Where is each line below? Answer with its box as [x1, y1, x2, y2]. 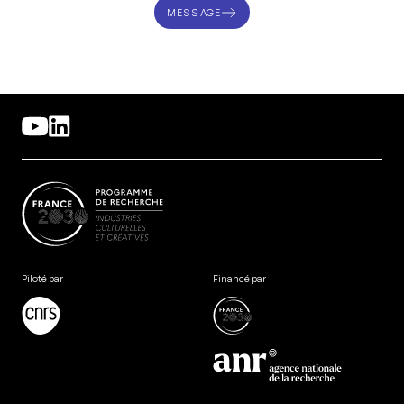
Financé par [213, 272, 266, 285]
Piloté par [22, 272, 63, 285]
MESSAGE [167, 5, 221, 19]
